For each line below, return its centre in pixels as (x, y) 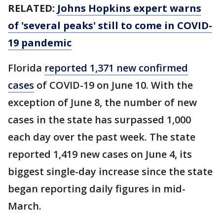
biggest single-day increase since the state (110, 171)
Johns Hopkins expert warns (129, 8)
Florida (26, 68)
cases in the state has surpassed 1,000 (99, 120)
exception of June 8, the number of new (102, 102)
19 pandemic (40, 43)
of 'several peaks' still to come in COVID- (110, 25)
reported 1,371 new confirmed (116, 68)
